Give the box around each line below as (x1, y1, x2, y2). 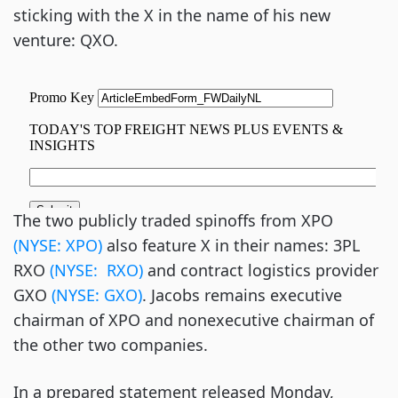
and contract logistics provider (143, 259, 378, 281)
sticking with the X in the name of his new (13, 4, 330, 26)
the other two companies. (13, 334, 208, 355)
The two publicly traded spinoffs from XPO (13, 210, 333, 231)
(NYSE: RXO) (50, 259, 143, 281)
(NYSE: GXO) (52, 284, 142, 306)
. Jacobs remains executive (142, 284, 342, 306)
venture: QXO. (13, 29, 118, 51)
